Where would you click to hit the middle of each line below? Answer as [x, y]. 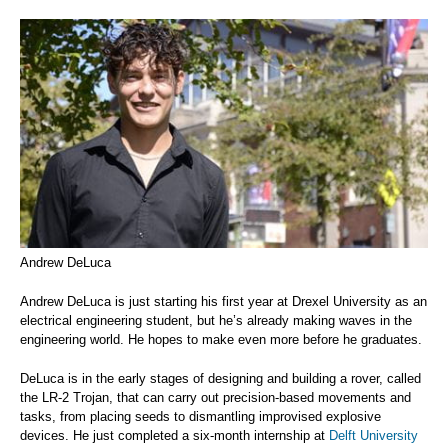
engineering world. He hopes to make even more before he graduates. [221, 340]
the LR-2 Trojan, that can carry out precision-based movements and [215, 398]
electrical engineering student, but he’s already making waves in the [216, 321]
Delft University [373, 436]
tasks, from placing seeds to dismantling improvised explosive [200, 417]
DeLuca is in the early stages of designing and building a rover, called [220, 379]
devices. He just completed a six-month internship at [174, 436]
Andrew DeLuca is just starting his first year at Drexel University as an [223, 302]
